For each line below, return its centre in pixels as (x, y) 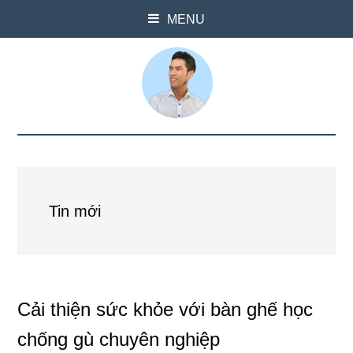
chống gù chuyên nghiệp (119, 339)
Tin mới (75, 211)
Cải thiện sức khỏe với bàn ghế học (165, 309)
